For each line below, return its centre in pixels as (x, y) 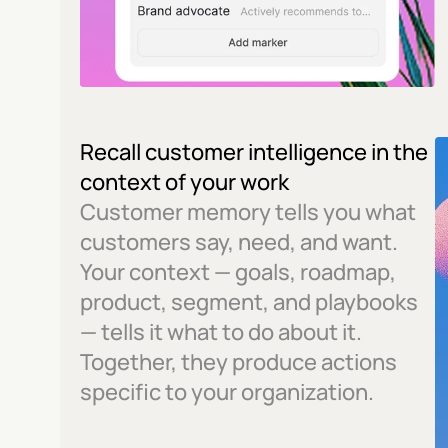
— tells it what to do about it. (221, 332)
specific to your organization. (227, 392)
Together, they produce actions (238, 362)
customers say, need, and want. (239, 242)
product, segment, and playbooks (249, 302)
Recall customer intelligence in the (254, 152)
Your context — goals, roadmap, (238, 272)
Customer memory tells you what (248, 212)
